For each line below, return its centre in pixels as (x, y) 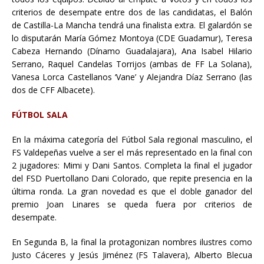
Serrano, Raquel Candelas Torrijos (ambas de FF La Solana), (132, 64)
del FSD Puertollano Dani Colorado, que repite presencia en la (132, 178)
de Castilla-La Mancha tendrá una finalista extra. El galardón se (132, 25)
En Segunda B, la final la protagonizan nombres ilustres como (132, 242)
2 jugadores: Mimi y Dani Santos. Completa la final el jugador (132, 165)
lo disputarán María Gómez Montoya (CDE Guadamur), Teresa (132, 38)
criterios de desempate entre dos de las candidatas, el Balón (132, 12)
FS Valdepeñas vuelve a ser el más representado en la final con (132, 152)
